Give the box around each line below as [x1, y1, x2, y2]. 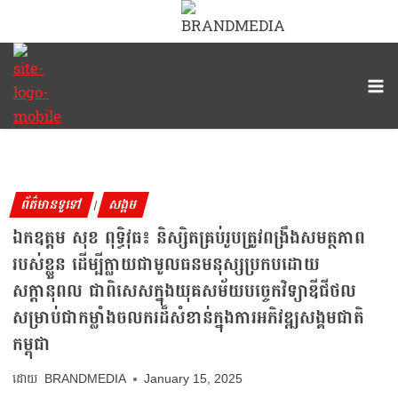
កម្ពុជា [12, 328, 51, 361]
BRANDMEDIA [44, 372, 127, 386]
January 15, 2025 [144, 372, 243, 386]
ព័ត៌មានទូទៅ [18, 192, 85, 217]
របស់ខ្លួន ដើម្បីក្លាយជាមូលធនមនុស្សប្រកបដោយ [12, 248, 320, 281]
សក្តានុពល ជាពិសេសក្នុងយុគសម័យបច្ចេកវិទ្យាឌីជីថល [12, 275, 356, 307]
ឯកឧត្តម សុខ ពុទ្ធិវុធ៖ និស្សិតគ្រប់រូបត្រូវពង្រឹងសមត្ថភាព [12, 221, 365, 254]
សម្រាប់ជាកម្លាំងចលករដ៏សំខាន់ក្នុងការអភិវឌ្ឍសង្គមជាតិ [12, 301, 364, 334]
